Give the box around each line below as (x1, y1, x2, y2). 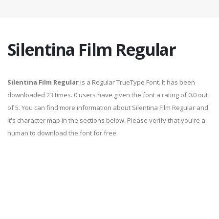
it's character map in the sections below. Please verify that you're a (7, 116, 205, 125)
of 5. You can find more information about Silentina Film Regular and (7, 103, 208, 112)
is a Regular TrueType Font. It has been (79, 78, 195, 87)
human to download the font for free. (7, 129, 118, 137)
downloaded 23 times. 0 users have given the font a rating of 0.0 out (7, 90, 208, 99)
